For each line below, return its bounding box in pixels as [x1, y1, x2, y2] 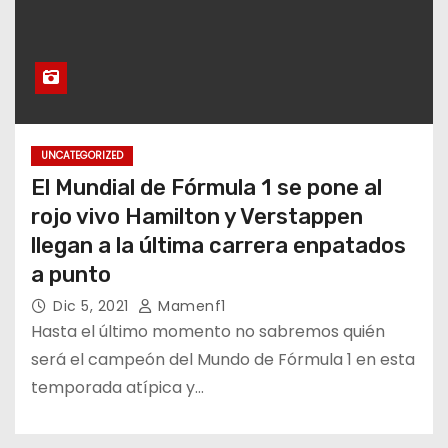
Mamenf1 [153, 295, 226, 316]
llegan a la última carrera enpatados [31, 231, 406, 259]
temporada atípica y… [31, 375, 204, 399]
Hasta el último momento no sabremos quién [31, 319, 385, 343]
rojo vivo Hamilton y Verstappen [31, 202, 363, 230]
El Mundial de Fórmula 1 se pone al [31, 173, 382, 201]
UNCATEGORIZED [41, 147, 123, 163]
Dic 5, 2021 [53, 295, 133, 316]
